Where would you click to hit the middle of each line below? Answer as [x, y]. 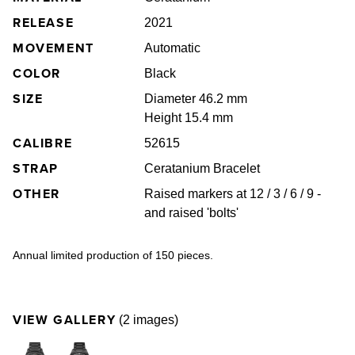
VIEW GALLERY [65, 319]
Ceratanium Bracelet [202, 168]
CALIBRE [43, 143]
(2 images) [147, 319]
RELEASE [44, 22]
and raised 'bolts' [193, 212]
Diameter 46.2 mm [196, 98]
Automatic [173, 48]
